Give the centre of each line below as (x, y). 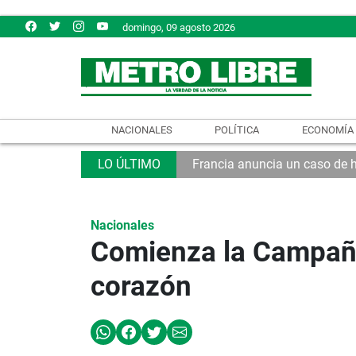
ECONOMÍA (328, 130)
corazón (141, 286)
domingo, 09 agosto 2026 (179, 27)
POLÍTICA (237, 130)
